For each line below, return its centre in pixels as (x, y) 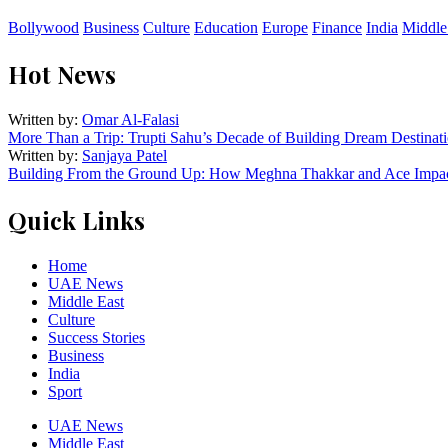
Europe (285, 27)
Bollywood (43, 27)
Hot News (62, 73)
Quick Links (76, 219)
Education (226, 27)
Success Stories (96, 337)
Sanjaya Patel (124, 155)
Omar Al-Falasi (130, 119)
